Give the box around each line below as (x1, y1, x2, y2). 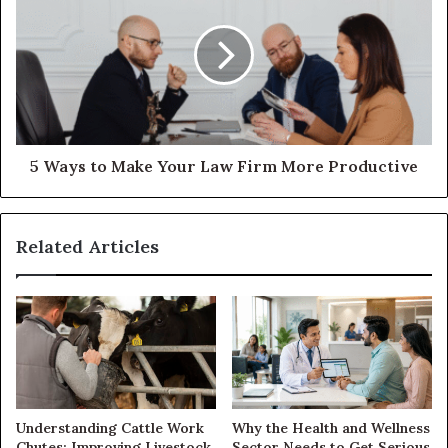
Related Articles (16, 234, 159, 258)
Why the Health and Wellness (232, 418, 430, 437)
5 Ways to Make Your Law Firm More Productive (30, 155, 418, 176)
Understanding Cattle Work (16, 418, 204, 437)
